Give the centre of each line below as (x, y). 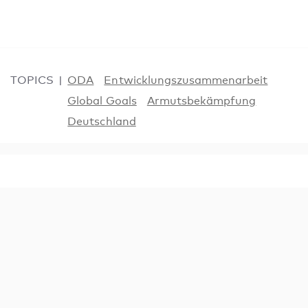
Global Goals (102, 101)
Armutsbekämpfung (201, 101)
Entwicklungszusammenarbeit (186, 80)
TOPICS (32, 80)
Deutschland (102, 121)
